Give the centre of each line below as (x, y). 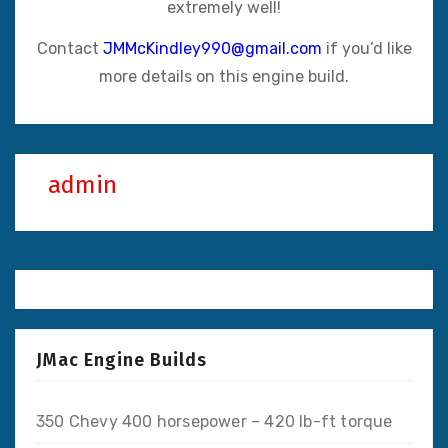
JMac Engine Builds (121, 359)
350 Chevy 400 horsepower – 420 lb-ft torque (214, 421)
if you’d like (366, 48)
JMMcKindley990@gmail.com (212, 48)
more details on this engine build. (224, 76)
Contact (69, 48)
